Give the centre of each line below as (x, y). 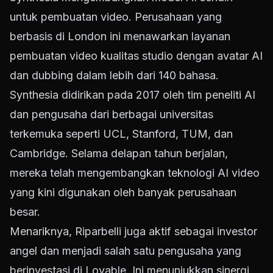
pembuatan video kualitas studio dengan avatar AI (136, 56)
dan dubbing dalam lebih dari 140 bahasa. (114, 76)
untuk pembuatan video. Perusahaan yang (116, 17)
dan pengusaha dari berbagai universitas (112, 115)
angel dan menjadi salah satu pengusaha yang (126, 251)
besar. (25, 212)
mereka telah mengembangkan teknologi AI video (135, 173)
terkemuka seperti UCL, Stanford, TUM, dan (121, 134)
